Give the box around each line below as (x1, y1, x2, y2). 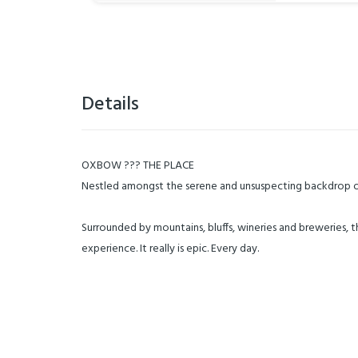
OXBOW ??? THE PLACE (82, 157, 194, 175)
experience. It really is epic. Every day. (82, 240, 259, 258)
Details (82, 89, 139, 120)
